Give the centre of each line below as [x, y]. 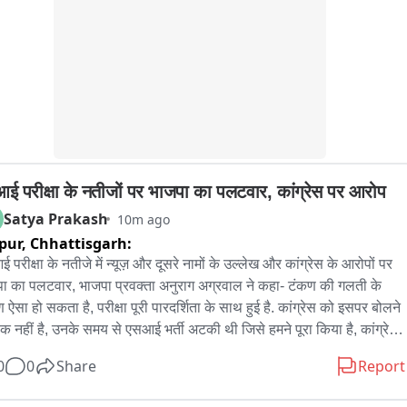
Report [382, 367]
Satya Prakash [56, 219]
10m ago [144, 219]
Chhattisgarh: [81, 244]
